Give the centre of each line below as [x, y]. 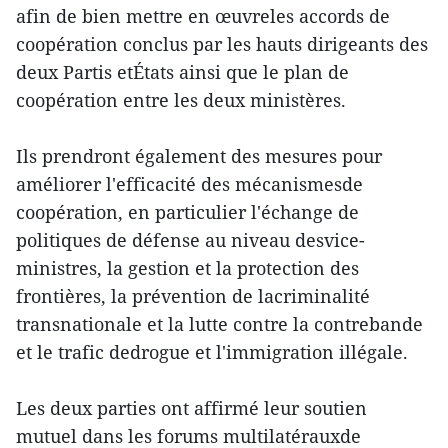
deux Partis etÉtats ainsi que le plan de [182, 72]
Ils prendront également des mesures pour [199, 156]
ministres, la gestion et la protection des [187, 268]
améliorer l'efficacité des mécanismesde [189, 184]
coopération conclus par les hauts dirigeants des [222, 44]
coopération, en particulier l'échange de [187, 212]
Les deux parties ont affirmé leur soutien [191, 408]
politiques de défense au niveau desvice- [190, 240]
